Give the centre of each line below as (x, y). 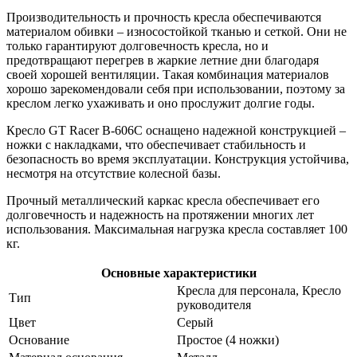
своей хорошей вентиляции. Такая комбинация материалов (168, 75)
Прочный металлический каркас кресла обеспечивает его (163, 201)
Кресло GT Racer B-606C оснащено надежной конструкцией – (176, 131)
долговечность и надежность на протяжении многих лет (160, 215)
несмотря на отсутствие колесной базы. (114, 174)
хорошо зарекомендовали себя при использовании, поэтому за (176, 89)
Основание (39, 340)
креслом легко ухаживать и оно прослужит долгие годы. (161, 104)
